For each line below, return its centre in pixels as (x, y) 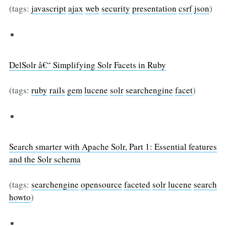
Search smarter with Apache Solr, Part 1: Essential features (113, 146)
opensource (101, 185)
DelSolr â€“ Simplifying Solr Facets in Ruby (87, 65)
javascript (48, 9)
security (116, 9)
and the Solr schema (45, 159)
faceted (137, 185)
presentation (154, 9)
